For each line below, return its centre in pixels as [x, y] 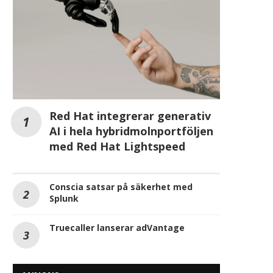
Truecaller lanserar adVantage [117, 227]
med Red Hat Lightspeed [117, 146]
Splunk [64, 198]
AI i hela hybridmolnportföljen [131, 131]
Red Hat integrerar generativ [130, 115]
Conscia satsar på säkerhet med [121, 186]
